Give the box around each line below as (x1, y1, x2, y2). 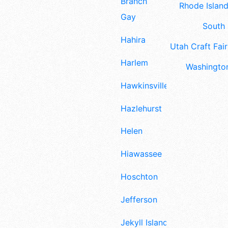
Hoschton (121, 172, 158, 182)
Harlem (121, 58, 148, 68)
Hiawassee (121, 149, 162, 159)
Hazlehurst (121, 103, 162, 113)
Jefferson (121, 194, 157, 205)
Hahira (121, 35, 146, 45)
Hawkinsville (121, 80, 168, 91)
